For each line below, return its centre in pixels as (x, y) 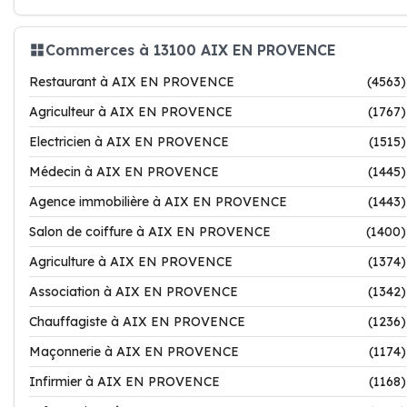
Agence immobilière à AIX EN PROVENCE (158, 202)
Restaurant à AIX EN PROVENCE (132, 82)
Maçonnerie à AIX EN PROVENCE (134, 352)
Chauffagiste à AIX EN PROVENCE (137, 322)
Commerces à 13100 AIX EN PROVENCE (191, 50)
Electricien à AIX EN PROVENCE (129, 142)
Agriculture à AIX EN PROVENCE (131, 262)
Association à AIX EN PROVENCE (134, 292)
